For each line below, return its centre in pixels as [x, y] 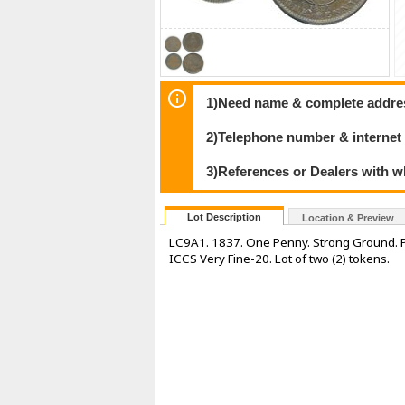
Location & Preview [348, 218]
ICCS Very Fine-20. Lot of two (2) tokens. [279, 259]
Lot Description [224, 217]
